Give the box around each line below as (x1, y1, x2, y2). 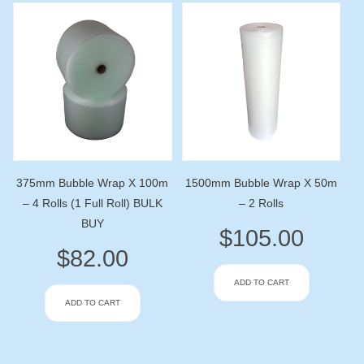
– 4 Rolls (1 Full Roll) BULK (22, 197, 162, 210)
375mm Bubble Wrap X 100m (16, 176, 169, 190)
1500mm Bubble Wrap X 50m (185, 176, 338, 190)
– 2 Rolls (239, 197, 284, 210)
